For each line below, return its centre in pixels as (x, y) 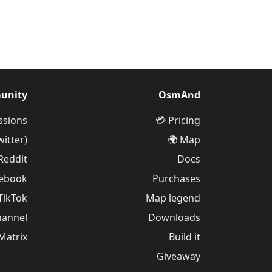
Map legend (173, 198)
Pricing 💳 (184, 120)
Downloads (174, 217)
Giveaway (178, 256)
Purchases (176, 178)
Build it (185, 237)
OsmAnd (179, 95)
